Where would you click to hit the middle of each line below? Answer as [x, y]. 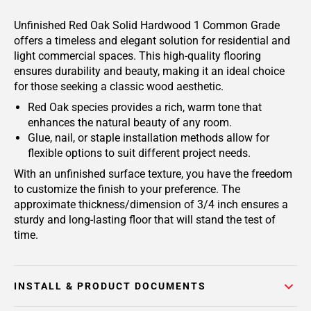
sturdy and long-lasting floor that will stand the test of [145, 220]
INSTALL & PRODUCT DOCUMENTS [110, 286]
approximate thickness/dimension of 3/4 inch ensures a [151, 204]
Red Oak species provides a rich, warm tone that [145, 107]
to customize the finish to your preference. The [127, 189]
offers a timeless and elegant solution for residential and [152, 41]
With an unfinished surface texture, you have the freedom [153, 174]
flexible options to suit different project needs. [139, 153]
